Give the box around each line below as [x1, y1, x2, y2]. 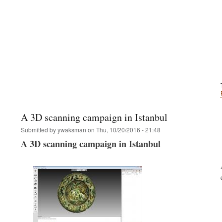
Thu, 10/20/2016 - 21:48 [96, 125, 161, 134]
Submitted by [21, 125, 57, 134]
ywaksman [57, 125, 86, 134]
